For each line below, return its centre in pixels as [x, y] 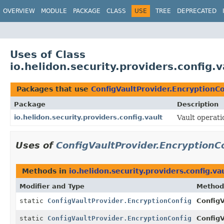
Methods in [45, 171]
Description [198, 104]
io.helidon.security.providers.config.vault [88, 117]
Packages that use [54, 89]
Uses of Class [48, 54]
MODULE [54, 11]
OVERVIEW [19, 11]
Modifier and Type [52, 186]
